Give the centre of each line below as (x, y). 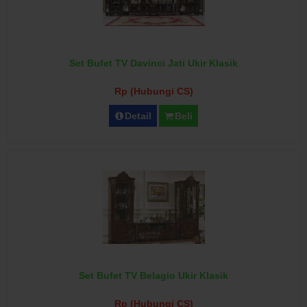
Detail (138, 116)
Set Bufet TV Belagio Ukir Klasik (153, 275)
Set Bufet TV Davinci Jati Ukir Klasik (153, 63)
